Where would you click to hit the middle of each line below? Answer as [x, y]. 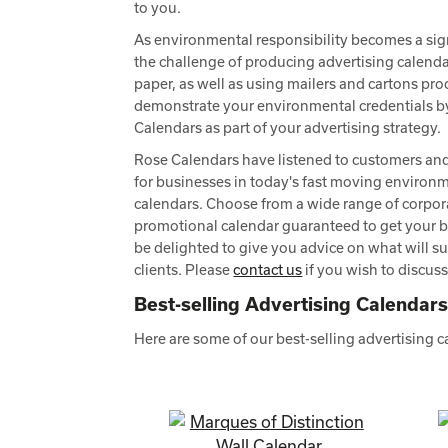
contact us [268, 269]
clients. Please [184, 269]
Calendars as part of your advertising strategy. [288, 127]
